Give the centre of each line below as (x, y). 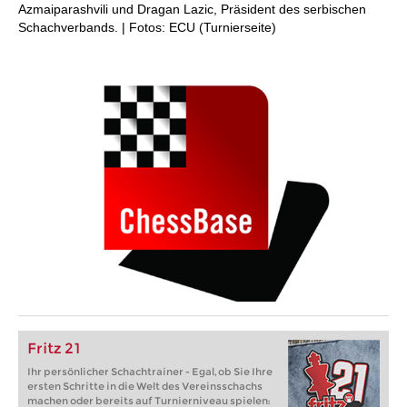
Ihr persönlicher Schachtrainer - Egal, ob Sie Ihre (150, 372)
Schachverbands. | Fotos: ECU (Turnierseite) (147, 27)
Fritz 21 (54, 348)
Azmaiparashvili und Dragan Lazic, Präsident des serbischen (192, 9)
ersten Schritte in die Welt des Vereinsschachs (145, 386)
